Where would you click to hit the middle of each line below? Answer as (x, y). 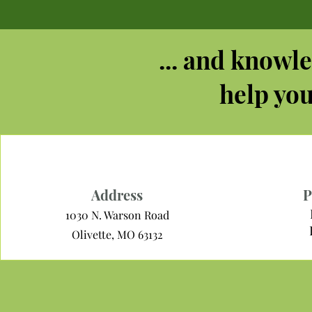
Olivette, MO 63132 (117, 234)
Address (117, 195)
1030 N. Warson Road (117, 215)
